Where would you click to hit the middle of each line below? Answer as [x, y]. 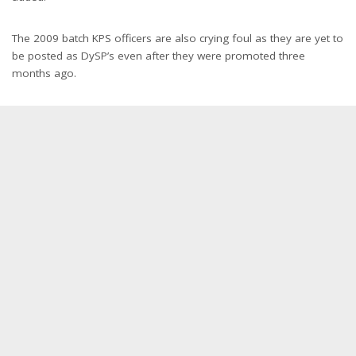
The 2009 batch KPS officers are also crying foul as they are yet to [178, 38]
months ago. [44, 73]
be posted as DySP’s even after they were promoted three [159, 56]
